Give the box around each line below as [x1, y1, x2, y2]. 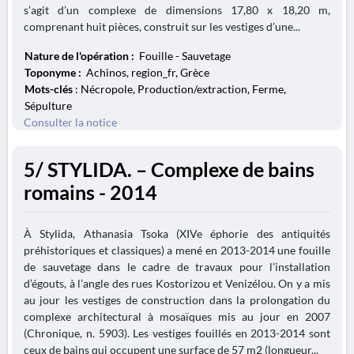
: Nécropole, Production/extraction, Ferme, [73, 82, 286, 96]
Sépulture [24, 99, 72, 112]
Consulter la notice [24, 115, 117, 129]
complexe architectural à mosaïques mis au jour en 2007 [24, 310, 330, 323]
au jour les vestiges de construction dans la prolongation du [24, 293, 330, 307]
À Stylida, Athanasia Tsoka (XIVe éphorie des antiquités [24, 227, 330, 240]
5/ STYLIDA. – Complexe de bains [24, 158, 314, 181]
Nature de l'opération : [24, 49, 137, 62]
